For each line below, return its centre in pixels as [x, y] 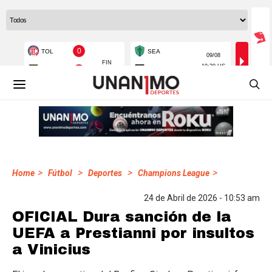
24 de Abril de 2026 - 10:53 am [202, 198]
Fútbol [60, 173]
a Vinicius [51, 250]
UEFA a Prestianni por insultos [133, 233]
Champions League [174, 173]
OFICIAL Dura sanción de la [122, 217]
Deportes [105, 173]
